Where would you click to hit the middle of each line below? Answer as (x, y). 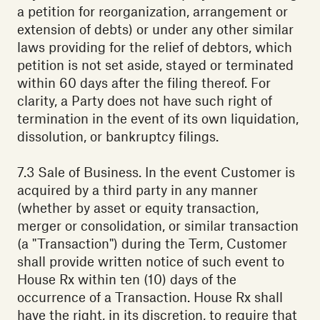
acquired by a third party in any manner (137, 190)
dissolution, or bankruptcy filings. (118, 136)
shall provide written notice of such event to (151, 261)
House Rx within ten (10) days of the (127, 279)
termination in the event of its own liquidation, (158, 119)
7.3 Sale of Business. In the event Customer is (156, 172)
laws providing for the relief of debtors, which (155, 47)
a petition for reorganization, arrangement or (152, 11)
